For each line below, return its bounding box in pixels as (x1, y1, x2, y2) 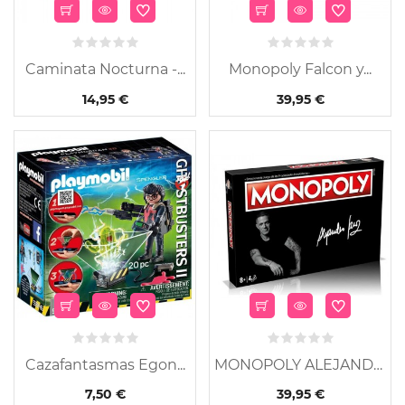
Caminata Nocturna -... (24, 61, 185, 79)
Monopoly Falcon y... (229, 61, 372, 79)
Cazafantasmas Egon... (24, 355, 185, 373)
